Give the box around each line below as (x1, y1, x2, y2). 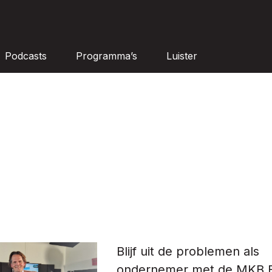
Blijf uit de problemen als (117, 244, 259, 259)
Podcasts (5, 50, 47, 62)
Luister (166, 50, 197, 62)
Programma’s (76, 50, 137, 62)
